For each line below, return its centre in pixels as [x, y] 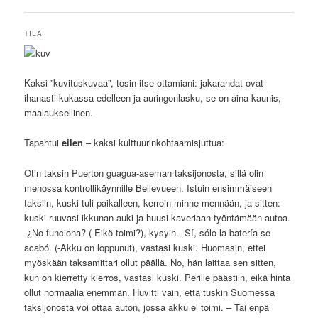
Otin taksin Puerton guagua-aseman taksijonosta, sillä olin [144, 172]
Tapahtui [43, 143]
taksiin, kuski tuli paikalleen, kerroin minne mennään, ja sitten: [153, 202]
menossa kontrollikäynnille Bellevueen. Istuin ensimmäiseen [148, 187]
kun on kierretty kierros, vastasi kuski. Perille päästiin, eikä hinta [158, 277]
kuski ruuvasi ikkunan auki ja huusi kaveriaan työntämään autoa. [158, 217]
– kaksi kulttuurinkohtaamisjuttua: [154, 143]
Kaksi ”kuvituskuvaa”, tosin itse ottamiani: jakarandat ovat [144, 83]
